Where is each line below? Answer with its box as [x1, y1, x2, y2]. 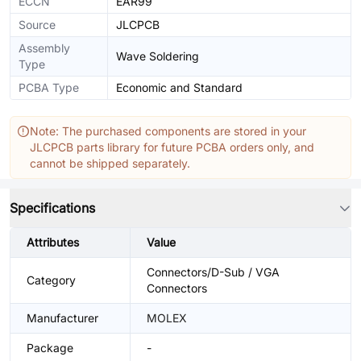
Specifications [10, 200, 95, 216]
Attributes [27, 235, 79, 249]
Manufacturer [27, 311, 98, 325]
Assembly [19, 41, 70, 55]
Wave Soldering [116, 49, 199, 63]
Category [27, 273, 76, 287]
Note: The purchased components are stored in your [30, 124, 306, 138]
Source [19, 18, 56, 31]
